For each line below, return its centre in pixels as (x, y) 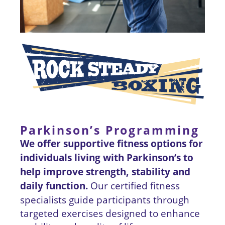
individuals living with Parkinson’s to (107, 158)
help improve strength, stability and (105, 172)
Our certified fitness (135, 186)
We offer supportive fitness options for (111, 144)
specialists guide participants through (105, 200)
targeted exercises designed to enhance (110, 213)
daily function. (55, 186)
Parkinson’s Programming (110, 131)
